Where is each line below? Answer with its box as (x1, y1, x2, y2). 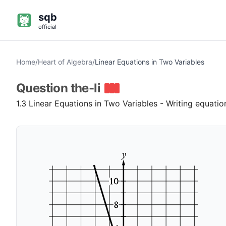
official (38, 23, 56, 30)
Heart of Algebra (38, 58, 92, 66)
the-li (70, 81, 101, 95)
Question (16, 81, 71, 95)
